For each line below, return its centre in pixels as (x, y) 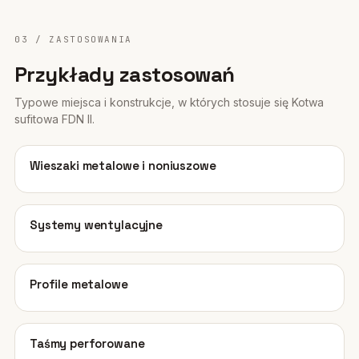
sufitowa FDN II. (54, 119)
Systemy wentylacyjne (96, 225)
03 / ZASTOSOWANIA (74, 39)
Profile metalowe (79, 284)
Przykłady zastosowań (125, 75)
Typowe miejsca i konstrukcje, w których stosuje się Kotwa (169, 102)
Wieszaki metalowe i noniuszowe (123, 165)
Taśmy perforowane (87, 343)
